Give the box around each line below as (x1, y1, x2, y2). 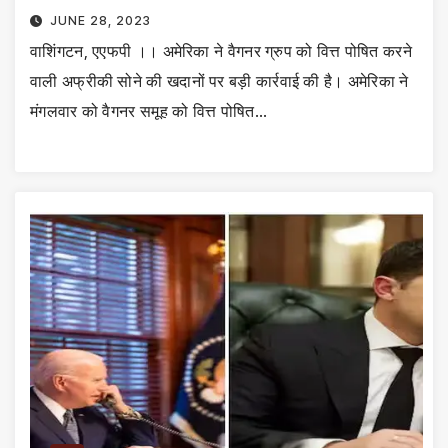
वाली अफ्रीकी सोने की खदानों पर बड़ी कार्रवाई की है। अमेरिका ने (30, 71, 409, 92)
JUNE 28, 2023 (49, 13, 151, 29)
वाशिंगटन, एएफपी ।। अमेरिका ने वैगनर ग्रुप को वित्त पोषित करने (30, 41, 412, 62)
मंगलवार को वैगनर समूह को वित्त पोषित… (30, 101, 267, 122)
